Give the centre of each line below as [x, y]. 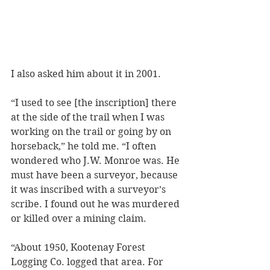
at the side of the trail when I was [89, 118]
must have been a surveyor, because [96, 175]
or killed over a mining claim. [80, 219]
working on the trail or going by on [92, 132]
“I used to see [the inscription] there [95, 103]
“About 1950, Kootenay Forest [79, 248]
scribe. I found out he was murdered [96, 204]
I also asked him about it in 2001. [86, 74]
